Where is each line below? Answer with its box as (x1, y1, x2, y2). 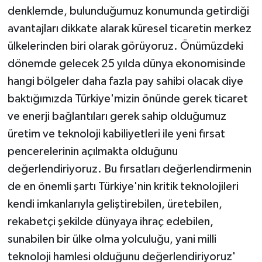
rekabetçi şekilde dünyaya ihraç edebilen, (7, 215, 213, 227)
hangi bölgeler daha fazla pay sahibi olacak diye (7, 75, 243, 87)
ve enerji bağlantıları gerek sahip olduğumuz (7, 110, 226, 122)
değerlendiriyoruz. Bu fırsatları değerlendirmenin (7, 163, 251, 175)
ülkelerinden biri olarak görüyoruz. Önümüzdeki (7, 40, 243, 52)
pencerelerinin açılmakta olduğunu (7, 145, 178, 157)
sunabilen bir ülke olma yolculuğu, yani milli (7, 233, 216, 245)
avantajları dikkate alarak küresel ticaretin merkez (7, 22, 251, 35)
